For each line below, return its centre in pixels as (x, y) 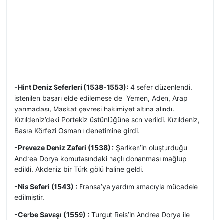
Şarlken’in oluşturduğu (151, 148)
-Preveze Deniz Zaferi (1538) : (64, 148)
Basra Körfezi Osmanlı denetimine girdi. (77, 130)
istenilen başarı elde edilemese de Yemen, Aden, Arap (101, 98)
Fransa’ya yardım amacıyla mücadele (137, 186)
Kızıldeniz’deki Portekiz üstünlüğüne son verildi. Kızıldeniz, (107, 120)
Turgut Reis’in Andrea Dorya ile (139, 214)
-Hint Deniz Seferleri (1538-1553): (71, 87)
